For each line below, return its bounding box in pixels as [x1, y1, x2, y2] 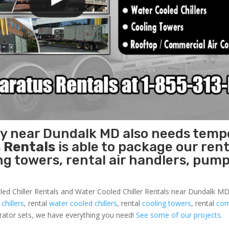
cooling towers [142, 198, 192, 208]
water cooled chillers [49, 198, 118, 208]
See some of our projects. [136, 210, 223, 220]
